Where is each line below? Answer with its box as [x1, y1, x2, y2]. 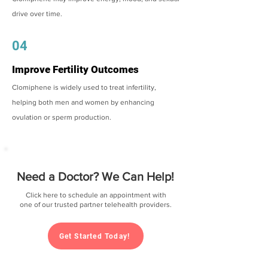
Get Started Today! [59, 232, 130, 240]
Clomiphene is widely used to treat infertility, [12, 83, 156, 92]
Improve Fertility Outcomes [12, 63, 139, 75]
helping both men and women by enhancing [12, 98, 154, 106]
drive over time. [12, 10, 62, 18]
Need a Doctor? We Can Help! [17, 170, 174, 183]
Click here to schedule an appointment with [25, 191, 166, 199]
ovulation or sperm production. [12, 113, 111, 121]
